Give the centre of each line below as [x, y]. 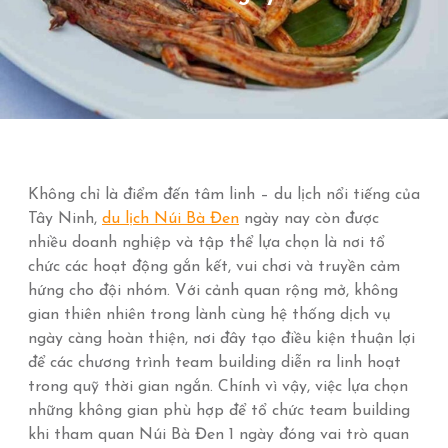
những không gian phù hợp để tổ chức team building [219, 411]
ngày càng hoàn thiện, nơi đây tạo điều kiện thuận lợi [221, 339]
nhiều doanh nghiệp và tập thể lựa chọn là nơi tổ [206, 243]
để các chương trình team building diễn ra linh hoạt [214, 363]
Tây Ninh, [65, 219]
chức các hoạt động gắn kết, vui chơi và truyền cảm [214, 267]
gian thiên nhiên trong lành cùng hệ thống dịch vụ [209, 315]
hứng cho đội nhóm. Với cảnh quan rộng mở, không [213, 291]
